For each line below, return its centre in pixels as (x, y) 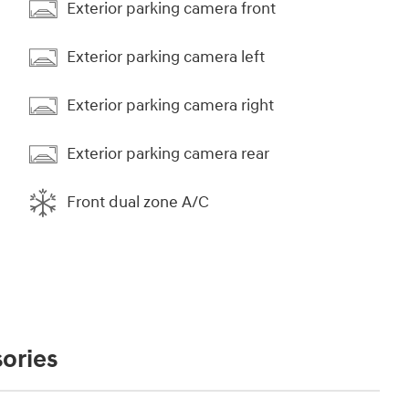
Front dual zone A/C (138, 203)
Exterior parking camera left (166, 58)
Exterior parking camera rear (168, 154)
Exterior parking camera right (170, 106)
